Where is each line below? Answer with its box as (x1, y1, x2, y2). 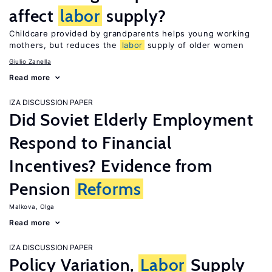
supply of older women (144, 40, 244, 50)
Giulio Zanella (9, 58, 51, 65)
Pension (9, 178, 75, 199)
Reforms (76, 178, 141, 199)
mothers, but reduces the (9, 40, 120, 50)
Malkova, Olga (9, 203, 55, 210)
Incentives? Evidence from (9, 155, 212, 176)
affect (9, 5, 58, 26)
